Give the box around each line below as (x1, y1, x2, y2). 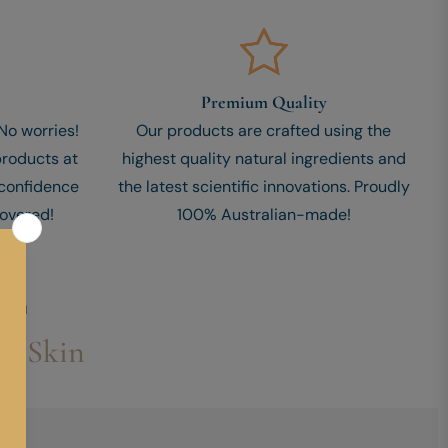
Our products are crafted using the (136, 120, 391, 142)
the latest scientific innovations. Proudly (117, 176, 410, 198)
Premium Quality (200, 91, 327, 114)
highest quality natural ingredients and (121, 148, 406, 170)
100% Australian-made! (176, 204, 351, 226)
